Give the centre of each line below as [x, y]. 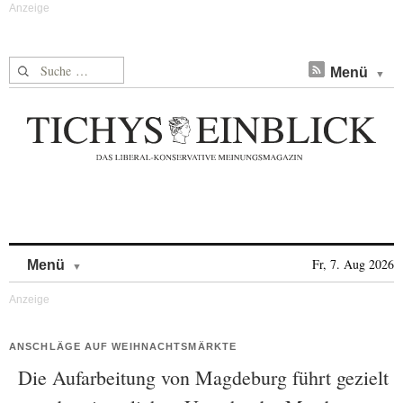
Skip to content [129, 256]
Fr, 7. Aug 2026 [353, 264]
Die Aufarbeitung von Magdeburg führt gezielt [203, 377]
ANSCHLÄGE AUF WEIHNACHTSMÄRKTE [123, 346]
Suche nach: [44, 67]
